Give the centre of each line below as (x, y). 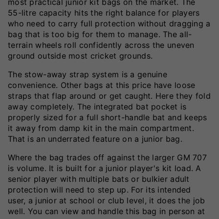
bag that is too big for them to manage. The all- (100, 34)
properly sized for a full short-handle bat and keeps (108, 117)
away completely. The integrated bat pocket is (97, 106)
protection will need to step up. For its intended (99, 189)
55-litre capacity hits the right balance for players (104, 12)
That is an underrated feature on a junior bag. (95, 139)
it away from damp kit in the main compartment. (101, 128)
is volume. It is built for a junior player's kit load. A (105, 168)
